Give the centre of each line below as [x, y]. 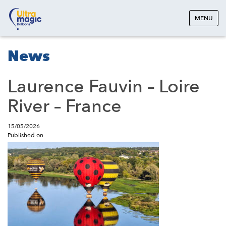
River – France [65, 106]
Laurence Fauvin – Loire [104, 87]
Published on [25, 135]
